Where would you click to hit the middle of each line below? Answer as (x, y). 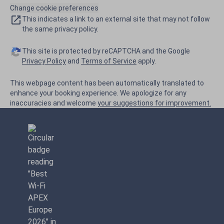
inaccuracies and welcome (54, 103)
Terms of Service (109, 61)
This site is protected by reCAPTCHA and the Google (106, 51)
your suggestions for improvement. (154, 103)
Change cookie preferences (54, 8)
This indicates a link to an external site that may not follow (116, 19)
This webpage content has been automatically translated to (107, 83)
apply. (146, 61)
